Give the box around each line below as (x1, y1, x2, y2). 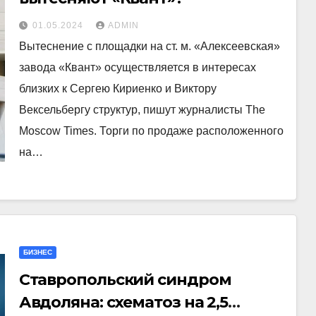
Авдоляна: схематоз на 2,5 (18, 293, 229, 312)
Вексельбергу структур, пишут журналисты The (18, 104, 265, 116)
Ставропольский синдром (18, 270, 231, 289)
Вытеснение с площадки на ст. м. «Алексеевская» (18, 40, 280, 52)
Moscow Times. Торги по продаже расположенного (18, 125, 284, 137)
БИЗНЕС (23, 248, 52, 256)
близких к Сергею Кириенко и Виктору (18, 83, 217, 95)
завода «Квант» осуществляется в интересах (18, 61, 256, 73)
